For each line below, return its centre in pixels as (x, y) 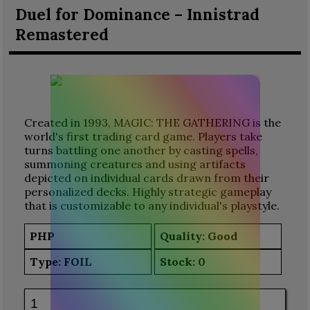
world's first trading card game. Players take (143, 136)
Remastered (62, 35)
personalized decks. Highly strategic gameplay (147, 191)
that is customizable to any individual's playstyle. (152, 205)
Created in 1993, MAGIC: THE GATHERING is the (152, 122)
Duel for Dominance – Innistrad (137, 15)
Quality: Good (199, 236)
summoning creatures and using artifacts (135, 164)
